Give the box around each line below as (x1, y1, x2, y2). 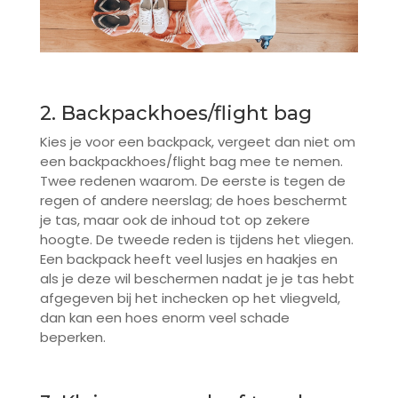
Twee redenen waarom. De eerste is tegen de (39, 171, 346, 191)
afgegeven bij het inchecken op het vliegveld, (39, 289, 340, 308)
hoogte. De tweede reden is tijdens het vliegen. (39, 230, 354, 250)
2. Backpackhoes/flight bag (39, 101, 312, 126)
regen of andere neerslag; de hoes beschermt (39, 191, 347, 211)
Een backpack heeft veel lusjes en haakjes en (39, 250, 338, 269)
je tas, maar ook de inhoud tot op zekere (39, 211, 310, 230)
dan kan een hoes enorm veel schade (39, 308, 290, 328)
